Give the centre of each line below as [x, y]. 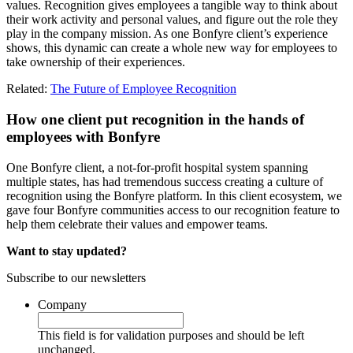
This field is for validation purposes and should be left [171, 335]
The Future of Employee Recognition [143, 89]
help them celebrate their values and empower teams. [137, 224]
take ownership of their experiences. [96, 62]
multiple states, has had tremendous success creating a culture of [165, 181]
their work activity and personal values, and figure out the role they [172, 20]
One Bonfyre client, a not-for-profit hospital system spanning [157, 167]
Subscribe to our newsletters [76, 277]
